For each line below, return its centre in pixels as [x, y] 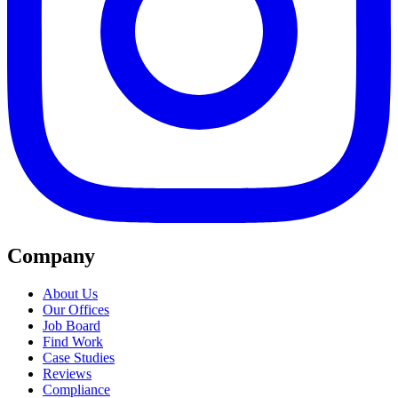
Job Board [72, 325]
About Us [70, 293]
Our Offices [76, 309]
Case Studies [79, 357]
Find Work [73, 341]
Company [51, 256]
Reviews [67, 373]
